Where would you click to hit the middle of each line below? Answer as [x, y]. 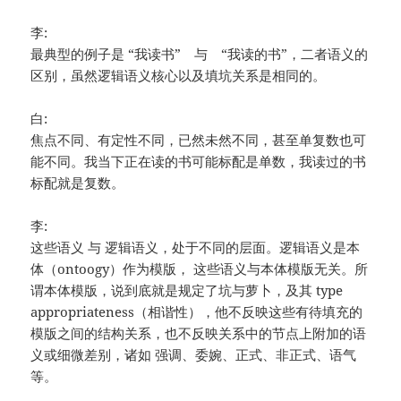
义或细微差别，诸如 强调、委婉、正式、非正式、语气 [194, 355]
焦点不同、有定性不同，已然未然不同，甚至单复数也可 [199, 140]
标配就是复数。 [78, 183]
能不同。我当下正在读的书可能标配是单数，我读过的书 [199, 162]
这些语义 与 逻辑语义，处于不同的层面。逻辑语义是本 [196, 247]
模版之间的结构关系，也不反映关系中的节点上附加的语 [199, 333]
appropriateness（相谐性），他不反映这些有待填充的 [197, 312]
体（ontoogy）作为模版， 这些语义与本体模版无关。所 [200, 269]
